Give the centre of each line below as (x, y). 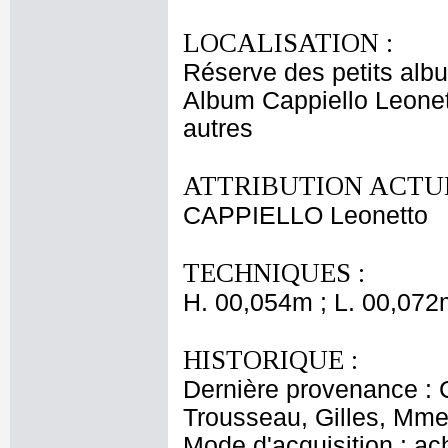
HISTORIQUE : (270, 360)
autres (218, 128)
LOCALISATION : (288, 43)
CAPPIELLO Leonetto (305, 215)
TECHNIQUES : (274, 273)
